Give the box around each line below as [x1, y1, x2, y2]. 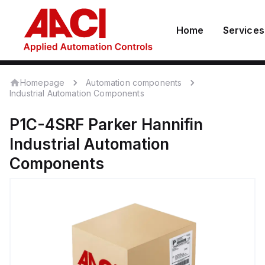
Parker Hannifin [88, 115, 203, 134]
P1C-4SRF [9, 115, 84, 134]
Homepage [20, 77, 65, 88]
